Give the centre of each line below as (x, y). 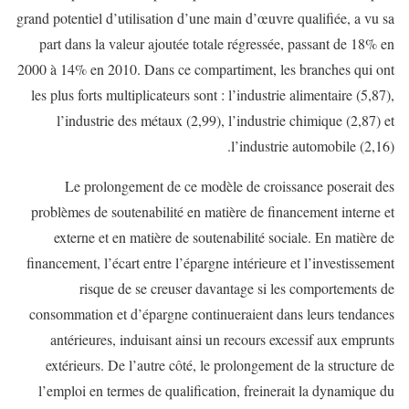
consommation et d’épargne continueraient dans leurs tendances (212, 313)
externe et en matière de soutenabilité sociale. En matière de (224, 236)
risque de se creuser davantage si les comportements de (237, 288)
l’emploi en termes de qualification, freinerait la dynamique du (216, 390)
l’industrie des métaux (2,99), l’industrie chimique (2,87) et (225, 120)
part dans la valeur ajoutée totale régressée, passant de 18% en (217, 43)
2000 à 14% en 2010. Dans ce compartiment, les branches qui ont (206, 68)
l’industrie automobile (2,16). (313, 145)
